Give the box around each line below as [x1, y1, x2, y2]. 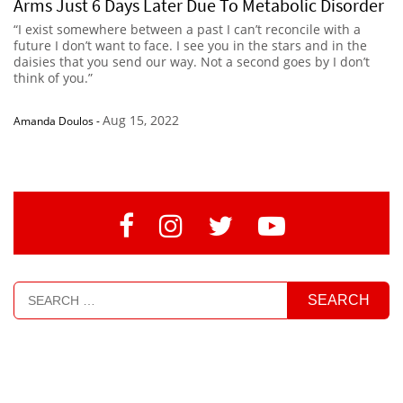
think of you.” [13, 68, 93, 86]
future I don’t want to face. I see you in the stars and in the [13, 36, 367, 54]
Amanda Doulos [13, 112, 94, 129]
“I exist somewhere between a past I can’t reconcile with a [13, 20, 361, 38]
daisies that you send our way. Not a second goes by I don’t [13, 52, 370, 70]
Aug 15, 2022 [103, 111, 179, 129]
